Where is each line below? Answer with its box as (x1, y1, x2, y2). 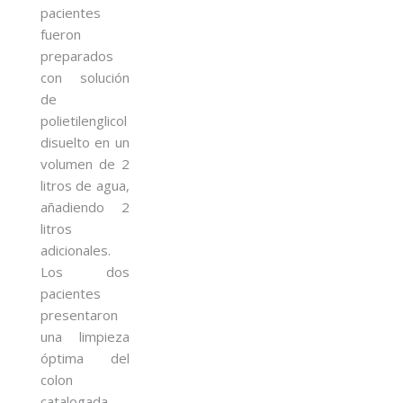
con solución (40, 67, 130, 86)
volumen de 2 (40, 154, 130, 173)
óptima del (40, 348, 130, 367)
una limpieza (40, 327, 130, 345)
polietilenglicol (40, 111, 127, 130)
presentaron (40, 305, 118, 324)
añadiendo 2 (40, 197, 130, 216)
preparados (40, 46, 113, 65)
